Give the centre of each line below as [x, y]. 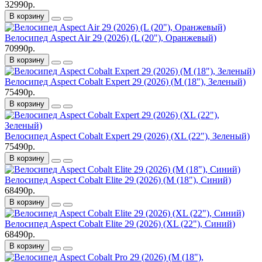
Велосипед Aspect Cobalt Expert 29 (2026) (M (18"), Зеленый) [125, 81]
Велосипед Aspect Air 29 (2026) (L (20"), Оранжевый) [111, 37]
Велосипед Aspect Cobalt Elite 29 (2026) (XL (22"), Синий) [120, 223]
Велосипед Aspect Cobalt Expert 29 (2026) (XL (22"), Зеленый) [127, 136]
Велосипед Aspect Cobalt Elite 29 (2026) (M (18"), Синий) [118, 180]
